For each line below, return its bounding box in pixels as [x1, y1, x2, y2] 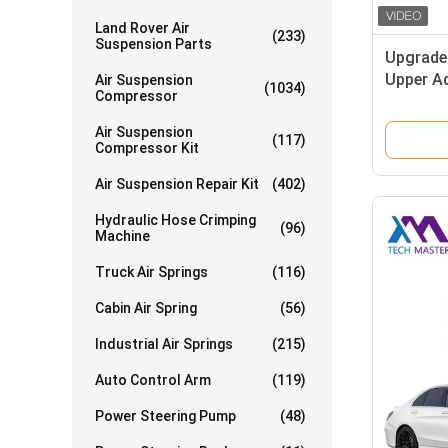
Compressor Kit [95, 140, 199, 156]
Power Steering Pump [95, 408, 236, 424]
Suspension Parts [95, 36, 212, 52]
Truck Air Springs [95, 264, 208, 280]
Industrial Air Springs [95, 336, 233, 352]
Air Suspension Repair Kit [95, 176, 259, 192]
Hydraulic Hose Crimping [95, 212, 256, 228]
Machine [95, 228, 150, 244]
